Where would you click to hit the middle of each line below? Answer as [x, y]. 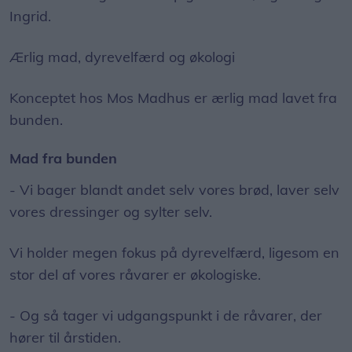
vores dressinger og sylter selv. [111, 212]
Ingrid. [30, 16]
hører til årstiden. [65, 337]
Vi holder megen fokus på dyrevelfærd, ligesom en [174, 253]
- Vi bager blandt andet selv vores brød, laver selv [174, 190]
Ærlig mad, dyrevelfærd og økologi [122, 57]
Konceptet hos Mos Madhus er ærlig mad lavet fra [173, 98]
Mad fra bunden [63, 158]
